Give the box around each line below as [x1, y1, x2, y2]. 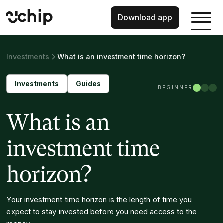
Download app [118, 12, 172, 22]
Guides [76, 80, 101, 88]
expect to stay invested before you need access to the [6, 207, 197, 216]
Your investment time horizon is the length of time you [6, 195, 192, 204]
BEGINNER [157, 84, 193, 91]
